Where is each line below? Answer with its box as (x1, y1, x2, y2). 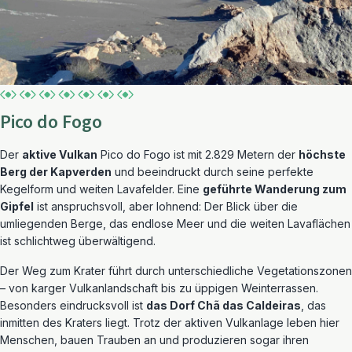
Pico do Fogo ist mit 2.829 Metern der (97, 148, 299, 161)
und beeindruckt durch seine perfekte (112, 165, 313, 178)
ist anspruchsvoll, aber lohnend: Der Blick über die (34, 200, 298, 213)
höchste (299, 148, 346, 161)
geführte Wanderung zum (203, 182, 346, 196)
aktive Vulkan (22, 148, 97, 161)
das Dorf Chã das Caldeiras (146, 299, 301, 312)
